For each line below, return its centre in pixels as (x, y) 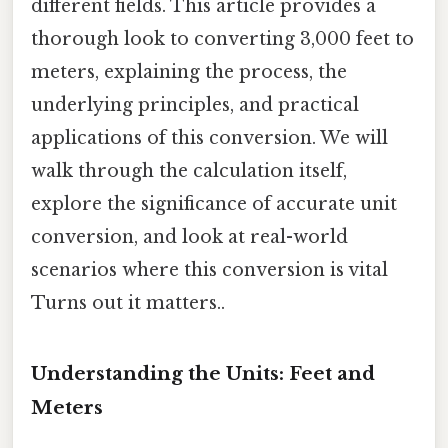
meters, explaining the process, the (189, 71)
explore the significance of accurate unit (214, 203)
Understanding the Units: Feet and (203, 373)
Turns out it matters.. (128, 302)
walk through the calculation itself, (189, 170)
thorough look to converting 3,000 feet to (222, 38)
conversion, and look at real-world (189, 236)
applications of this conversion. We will (209, 137)
